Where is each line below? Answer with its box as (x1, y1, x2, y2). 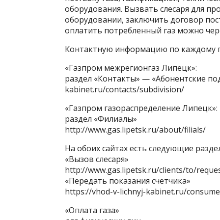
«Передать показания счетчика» (65, 175, 191, 186)
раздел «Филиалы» (65, 113, 137, 124)
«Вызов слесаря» (65, 154, 129, 165)
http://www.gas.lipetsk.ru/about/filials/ (65, 124, 206, 135)
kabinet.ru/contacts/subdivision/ (65, 84, 184, 95)
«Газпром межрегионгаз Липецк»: (65, 62, 197, 73)
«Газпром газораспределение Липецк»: (65, 103, 218, 113)
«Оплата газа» (65, 205, 119, 216)
